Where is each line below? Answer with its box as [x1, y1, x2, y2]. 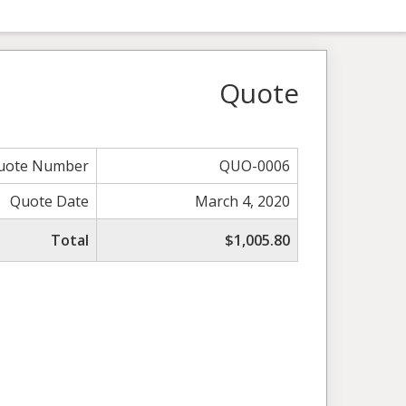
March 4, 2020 [195, 190, 291, 211]
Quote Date [10, 190, 90, 211]
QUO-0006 [219, 155, 291, 176]
